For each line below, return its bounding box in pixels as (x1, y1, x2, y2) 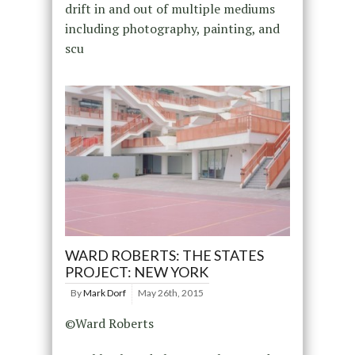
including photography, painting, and (64, 20, 280, 37)
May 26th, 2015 (137, 286, 204, 299)
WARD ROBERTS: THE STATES (64, 246, 264, 264)
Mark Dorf (82, 286, 126, 299)
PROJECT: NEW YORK (64, 262, 208, 281)
